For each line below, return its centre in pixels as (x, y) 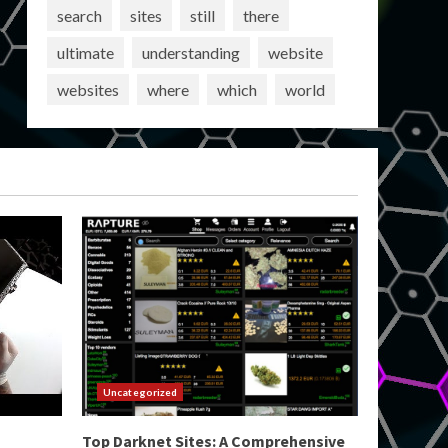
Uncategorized (140, 392)
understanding (190, 52)
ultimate (85, 52)
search (79, 15)
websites (87, 89)
